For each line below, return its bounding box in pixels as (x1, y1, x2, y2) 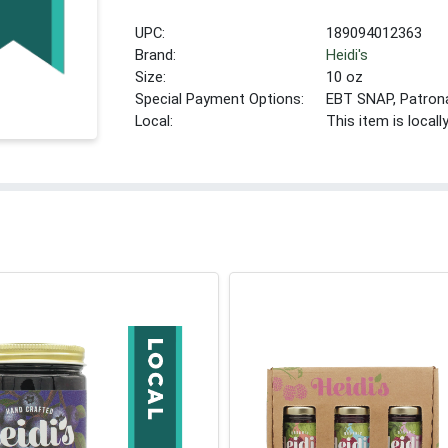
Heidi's (326, 45, 369, 64)
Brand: (135, 45, 177, 64)
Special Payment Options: (135, 89, 305, 108)
